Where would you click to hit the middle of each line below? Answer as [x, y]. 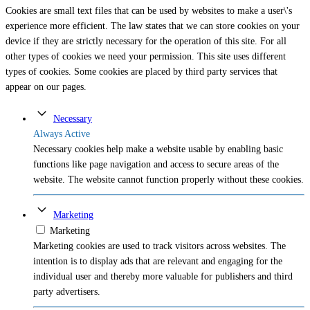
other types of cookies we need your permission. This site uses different [146, 57]
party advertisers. [67, 292]
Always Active [62, 134]
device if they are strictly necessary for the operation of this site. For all [146, 42]
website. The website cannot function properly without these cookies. [168, 180]
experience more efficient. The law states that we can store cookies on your [153, 26]
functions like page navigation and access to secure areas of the [156, 165]
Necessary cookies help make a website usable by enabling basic [158, 149]
